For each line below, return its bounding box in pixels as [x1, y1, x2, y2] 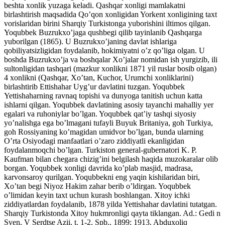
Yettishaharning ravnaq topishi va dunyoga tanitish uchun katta [4, 91, 202, 100]
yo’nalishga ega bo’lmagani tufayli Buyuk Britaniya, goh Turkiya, [4, 118, 213, 127]
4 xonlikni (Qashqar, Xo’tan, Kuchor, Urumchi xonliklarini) [4, 73, 193, 82]
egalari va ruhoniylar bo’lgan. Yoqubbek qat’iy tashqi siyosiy [4, 109, 196, 118]
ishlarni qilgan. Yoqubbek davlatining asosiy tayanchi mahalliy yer [4, 100, 213, 109]
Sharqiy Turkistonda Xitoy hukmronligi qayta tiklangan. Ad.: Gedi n [4, 208, 220, 217]
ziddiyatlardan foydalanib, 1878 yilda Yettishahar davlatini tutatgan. [4, 199, 217, 208]
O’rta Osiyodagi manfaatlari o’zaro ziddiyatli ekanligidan [4, 136, 184, 145]
